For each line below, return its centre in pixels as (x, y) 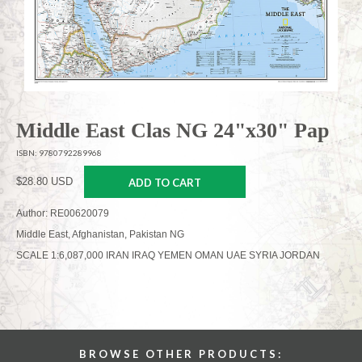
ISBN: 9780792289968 (59, 153)
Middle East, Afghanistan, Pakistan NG (100, 235)
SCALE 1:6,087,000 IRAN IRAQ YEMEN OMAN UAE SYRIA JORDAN (168, 256)
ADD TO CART (165, 183)
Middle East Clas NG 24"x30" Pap (173, 130)
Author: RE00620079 (63, 214)
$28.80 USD (44, 182)
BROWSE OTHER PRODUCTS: (181, 354)
